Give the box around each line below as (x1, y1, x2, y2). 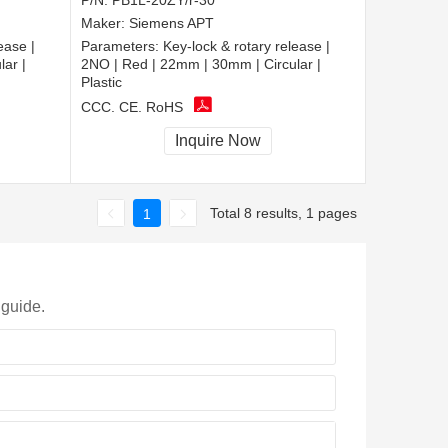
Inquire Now (175, 132, 261, 150)
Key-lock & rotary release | (163, 38, 330, 55)
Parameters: (81, 38, 163, 55)
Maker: (81, 15, 129, 32)
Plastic (81, 74, 122, 91)
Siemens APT (129, 15, 214, 32)
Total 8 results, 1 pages (210, 204, 357, 221)
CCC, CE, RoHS (81, 98, 183, 115)
